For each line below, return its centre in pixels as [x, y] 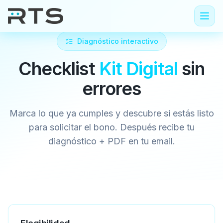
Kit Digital [138, 69]
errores [111, 89]
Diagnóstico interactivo [117, 41]
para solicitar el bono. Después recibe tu [111, 127]
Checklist [58, 69]
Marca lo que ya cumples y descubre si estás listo [111, 113]
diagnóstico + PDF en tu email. [111, 141]
